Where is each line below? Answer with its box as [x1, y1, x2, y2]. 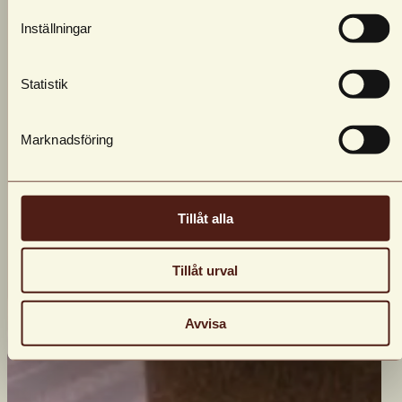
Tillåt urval [172, 262, 238, 278]
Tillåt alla [177, 210, 233, 226]
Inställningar [21, 20, 92, 36]
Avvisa [184, 315, 226, 331]
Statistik [21, 75, 68, 92]
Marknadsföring [21, 131, 114, 147]
